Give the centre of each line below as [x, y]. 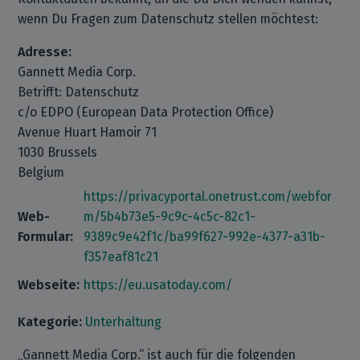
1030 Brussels [58, 152]
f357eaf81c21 [121, 257]
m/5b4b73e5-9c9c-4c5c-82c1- [170, 217]
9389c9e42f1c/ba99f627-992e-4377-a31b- [205, 237]
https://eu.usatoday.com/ [158, 285]
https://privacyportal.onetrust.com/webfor [208, 196]
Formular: [46, 237]
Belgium [41, 172]
